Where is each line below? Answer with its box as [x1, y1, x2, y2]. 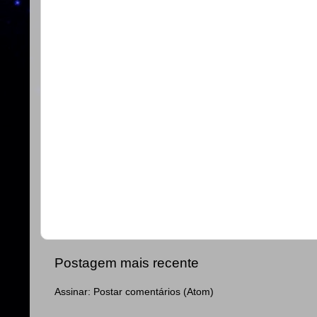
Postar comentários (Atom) [93, 286, 214, 297]
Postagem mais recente [54, 255, 199, 270]
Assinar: [54, 286, 93, 297]
